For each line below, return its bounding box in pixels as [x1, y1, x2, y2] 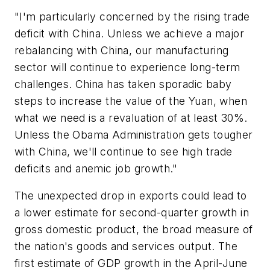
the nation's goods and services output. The [14, 240, 238, 253]
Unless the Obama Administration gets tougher [14, 128, 253, 141]
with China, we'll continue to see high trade [14, 145, 233, 158]
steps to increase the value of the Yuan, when [14, 94, 247, 107]
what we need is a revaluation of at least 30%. [14, 111, 248, 124]
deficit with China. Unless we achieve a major [14, 27, 244, 40]
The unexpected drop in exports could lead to [14, 189, 247, 202]
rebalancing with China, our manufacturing [14, 43, 229, 57]
